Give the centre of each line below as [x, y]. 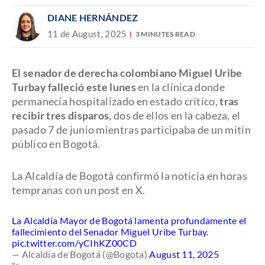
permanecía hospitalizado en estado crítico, [116, 101]
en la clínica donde [181, 87]
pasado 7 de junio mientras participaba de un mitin [131, 130]
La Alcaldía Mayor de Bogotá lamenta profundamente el [129, 220]
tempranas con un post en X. [80, 190]
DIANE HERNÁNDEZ [93, 17]
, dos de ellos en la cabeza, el [175, 115]
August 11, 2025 [184, 254]
